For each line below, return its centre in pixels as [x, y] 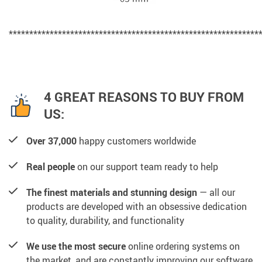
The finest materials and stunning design [112, 192]
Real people [51, 166]
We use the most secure [76, 246]
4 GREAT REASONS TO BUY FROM [144, 96]
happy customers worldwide [136, 141]
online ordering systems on [183, 246]
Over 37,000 [51, 141]
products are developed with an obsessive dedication [137, 206]
